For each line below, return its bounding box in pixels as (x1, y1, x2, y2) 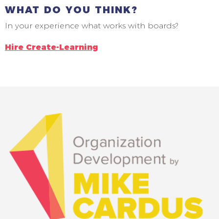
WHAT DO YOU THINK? (5, 3, 138, 16)
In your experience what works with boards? (5, 21, 178, 30)
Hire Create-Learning (5, 42, 98, 52)
